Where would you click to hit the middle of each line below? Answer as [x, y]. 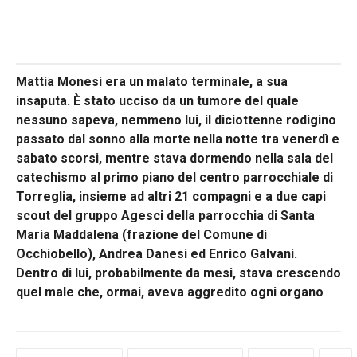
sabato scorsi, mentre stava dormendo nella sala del [175, 158]
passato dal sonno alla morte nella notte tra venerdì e [178, 139]
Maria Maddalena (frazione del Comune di [141, 234]
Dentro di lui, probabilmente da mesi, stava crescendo [178, 273]
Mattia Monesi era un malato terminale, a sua [152, 81]
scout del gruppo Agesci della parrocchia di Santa [165, 215]
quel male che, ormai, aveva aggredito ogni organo [171, 292]
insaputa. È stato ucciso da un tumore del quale [157, 100]
